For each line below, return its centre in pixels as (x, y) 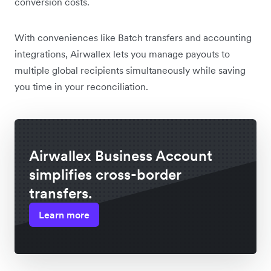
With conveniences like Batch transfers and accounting (133, 38)
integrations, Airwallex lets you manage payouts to (122, 54)
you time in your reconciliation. (81, 87)
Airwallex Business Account (121, 156)
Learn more (64, 215)
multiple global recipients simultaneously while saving (130, 70)
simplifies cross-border (105, 175)
